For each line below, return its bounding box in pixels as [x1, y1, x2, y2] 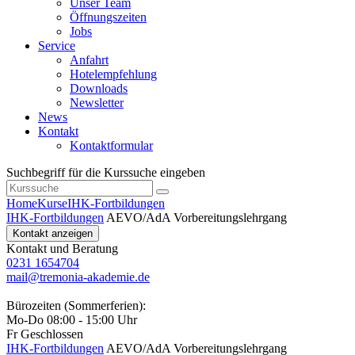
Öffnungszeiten [70, 10, 147, 25]
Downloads [70, 82, 128, 96]
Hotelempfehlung [70, 67, 157, 82]
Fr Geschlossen [6, 327, 83, 342]
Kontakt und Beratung [6, 242, 118, 256]
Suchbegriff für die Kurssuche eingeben [6, 166, 205, 180]
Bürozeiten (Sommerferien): [6, 299, 146, 313]
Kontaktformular [70, 139, 153, 153]
